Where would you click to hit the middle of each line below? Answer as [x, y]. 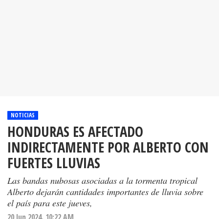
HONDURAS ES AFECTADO [75, 131]
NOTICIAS [23, 115]
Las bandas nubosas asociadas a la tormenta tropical [102, 180]
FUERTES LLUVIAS [54, 163]
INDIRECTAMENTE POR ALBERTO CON [108, 147]
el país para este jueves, [50, 203]
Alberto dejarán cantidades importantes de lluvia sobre [105, 192]
